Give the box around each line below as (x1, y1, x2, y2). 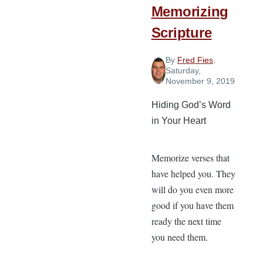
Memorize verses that (151, 151, 230, 164)
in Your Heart (151, 116, 206, 126)
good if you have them (151, 199, 234, 212)
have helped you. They (151, 167, 235, 180)
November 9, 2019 (165, 76, 235, 86)
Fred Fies (177, 55, 213, 65)
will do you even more (151, 183, 234, 196)
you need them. (151, 231, 208, 244)
